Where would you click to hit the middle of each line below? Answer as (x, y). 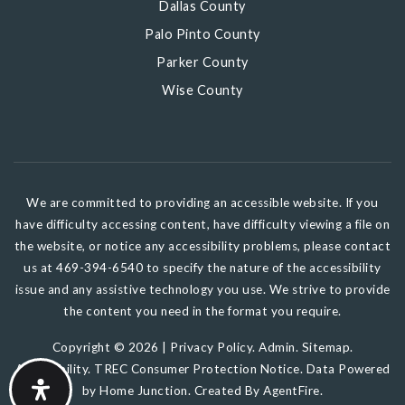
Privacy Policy (211, 347)
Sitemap (325, 347)
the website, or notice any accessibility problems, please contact (202, 246)
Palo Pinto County (202, 34)
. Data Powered (345, 369)
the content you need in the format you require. (202, 311)
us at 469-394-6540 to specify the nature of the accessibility (202, 268)
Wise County (202, 90)
